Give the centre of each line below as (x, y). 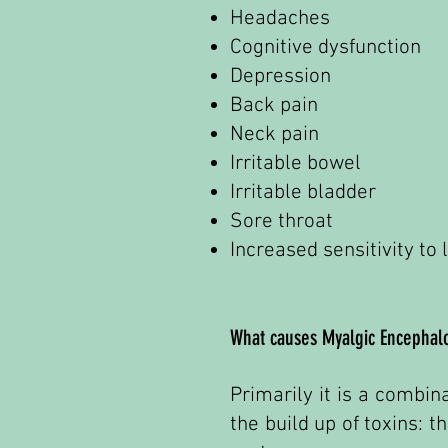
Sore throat (281, 221)
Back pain (274, 105)
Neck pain (274, 134)
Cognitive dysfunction (325, 47)
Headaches (280, 18)
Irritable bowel (295, 163)
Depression (280, 76)
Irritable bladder (303, 192)
